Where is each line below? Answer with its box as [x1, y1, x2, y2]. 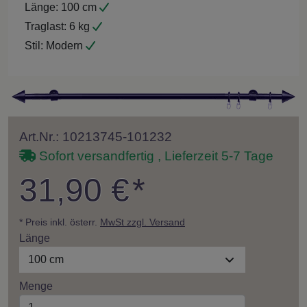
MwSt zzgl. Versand [100, 216, 185, 228]
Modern [43, 39, 86, 51]
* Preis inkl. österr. [19, 216, 100, 228]
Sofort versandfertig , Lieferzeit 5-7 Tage [35, 148, 273, 163]
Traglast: [25, 20, 66, 32]
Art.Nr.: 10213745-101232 [19, 129, 172, 144]
